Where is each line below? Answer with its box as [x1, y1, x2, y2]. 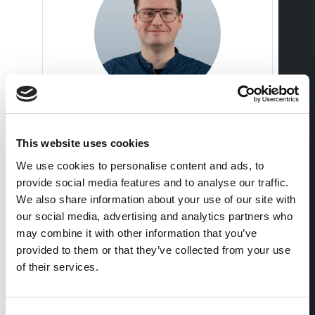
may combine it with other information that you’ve [16, 226, 257, 239]
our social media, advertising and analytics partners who [16, 210, 292, 222]
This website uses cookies [16, 137, 150, 149]
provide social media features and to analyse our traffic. [16, 176, 289, 188]
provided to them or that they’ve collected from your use [16, 243, 290, 256]
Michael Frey [120, 120, 195, 132]
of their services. [16, 260, 98, 273]
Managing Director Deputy [80, 148, 235, 160]
